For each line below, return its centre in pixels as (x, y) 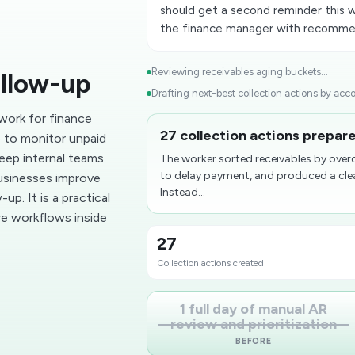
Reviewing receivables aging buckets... (240, 72)
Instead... (183, 192)
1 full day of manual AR (253, 309)
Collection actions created (211, 263)
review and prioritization (253, 324)
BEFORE (254, 341)
